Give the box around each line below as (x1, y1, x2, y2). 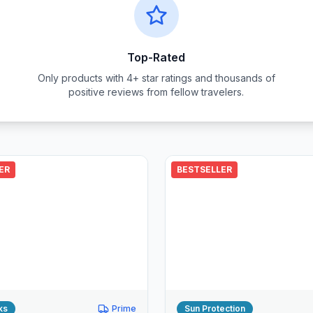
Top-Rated (127, 50, 186, 64)
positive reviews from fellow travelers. (68, 86, 245, 98)
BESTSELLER (177, 164, 232, 175)
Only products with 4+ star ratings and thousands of (37, 72, 275, 84)
